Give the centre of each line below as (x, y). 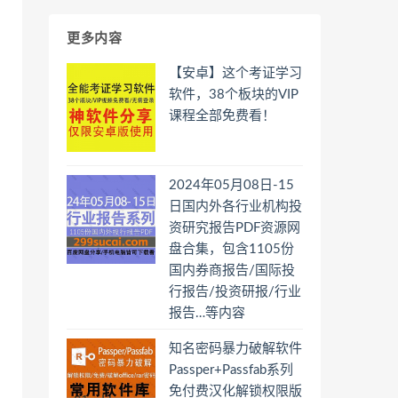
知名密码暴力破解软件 (235, 349)
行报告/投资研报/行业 (235, 292)
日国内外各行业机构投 (235, 207)
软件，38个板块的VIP (234, 95)
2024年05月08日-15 (231, 185)
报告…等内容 (207, 313)
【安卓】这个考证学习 (235, 73)
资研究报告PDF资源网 (235, 228)
